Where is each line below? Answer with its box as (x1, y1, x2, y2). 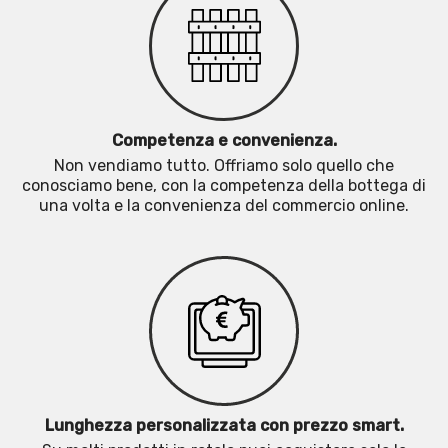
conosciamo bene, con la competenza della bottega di (22, 176, 426, 195)
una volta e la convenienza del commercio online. (39, 196, 409, 215)
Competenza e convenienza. (111, 131, 337, 150)
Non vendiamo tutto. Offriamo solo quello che (54, 156, 394, 175)
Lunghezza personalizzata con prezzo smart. (44, 416, 404, 435)
